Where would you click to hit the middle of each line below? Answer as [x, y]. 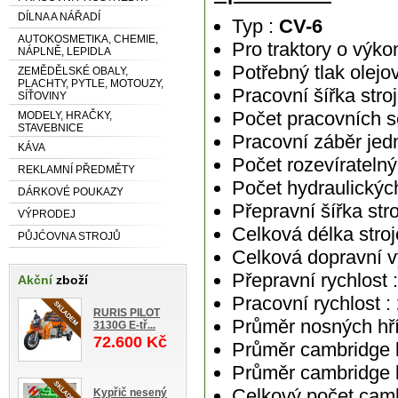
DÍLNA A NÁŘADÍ [59, 16]
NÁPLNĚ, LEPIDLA [64, 51]
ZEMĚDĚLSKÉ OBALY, [73, 71]
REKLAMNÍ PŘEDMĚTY [76, 169]
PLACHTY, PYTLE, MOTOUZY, [91, 83]
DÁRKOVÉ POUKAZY [71, 191]
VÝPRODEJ [47, 214]
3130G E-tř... [124, 325]
